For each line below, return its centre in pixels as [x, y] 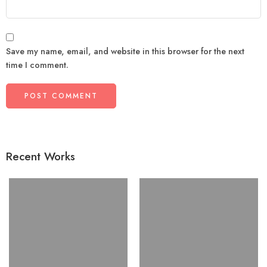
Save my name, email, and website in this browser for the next [125, 51]
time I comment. [37, 65]
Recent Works [41, 157]
